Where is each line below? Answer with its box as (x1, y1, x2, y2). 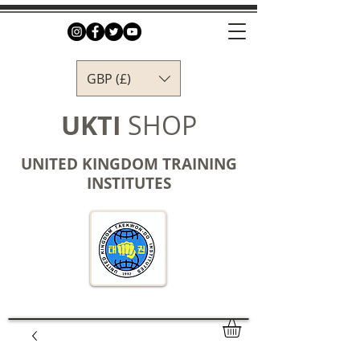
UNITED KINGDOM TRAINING (20, 153, 237, 174)
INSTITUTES (86, 173, 171, 194)
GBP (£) (87, 69, 131, 88)
